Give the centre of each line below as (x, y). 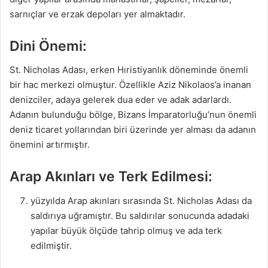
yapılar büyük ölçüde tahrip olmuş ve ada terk (126, 230)
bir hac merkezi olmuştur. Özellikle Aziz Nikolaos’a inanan (130, 85)
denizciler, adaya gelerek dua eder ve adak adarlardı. (121, 100)
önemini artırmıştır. (50, 145)
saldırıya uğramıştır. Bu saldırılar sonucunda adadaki (140, 215)
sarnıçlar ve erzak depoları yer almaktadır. (98, 14)
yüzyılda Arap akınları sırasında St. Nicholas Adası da (141, 200)
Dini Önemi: (48, 46)
